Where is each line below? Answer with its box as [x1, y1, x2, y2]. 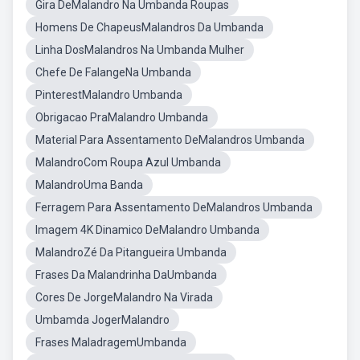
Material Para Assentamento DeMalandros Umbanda [35, 133, 305, 146]
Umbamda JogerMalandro [35, 313, 170, 326]
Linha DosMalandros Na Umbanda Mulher [35, 43, 244, 56]
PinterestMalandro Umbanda [35, 88, 182, 101]
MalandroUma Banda [35, 178, 143, 191]
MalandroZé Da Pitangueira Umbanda [35, 246, 227, 259]
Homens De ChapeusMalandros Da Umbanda [35, 21, 264, 34]
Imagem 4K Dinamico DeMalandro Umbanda [35, 223, 260, 236]
